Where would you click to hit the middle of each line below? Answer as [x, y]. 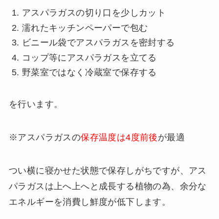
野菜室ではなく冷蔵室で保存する [89, 73]
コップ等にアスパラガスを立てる [89, 57]
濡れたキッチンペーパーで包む [85, 28]
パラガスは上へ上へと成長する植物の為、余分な [108, 186]
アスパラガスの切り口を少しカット [94, 13]
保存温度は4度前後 [119, 137]
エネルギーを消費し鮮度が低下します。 [90, 202]
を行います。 [36, 104]
